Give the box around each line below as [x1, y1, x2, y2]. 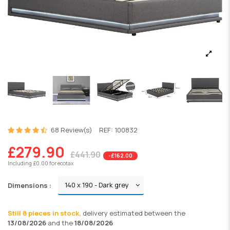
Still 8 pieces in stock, [8, 208, 83, 218]
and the [46, 218, 74, 227]
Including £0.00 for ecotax [8, 159, 73, 167]
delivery [83, 208, 109, 218]
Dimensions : [8, 180, 51, 190]
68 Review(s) [50, 125, 92, 135]
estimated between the [109, 208, 185, 218]
